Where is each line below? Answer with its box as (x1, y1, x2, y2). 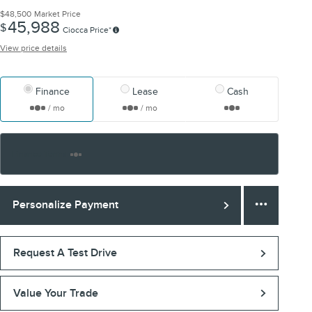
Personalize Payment (12, 198, 118, 212)
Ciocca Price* (63, 24, 111, 35)
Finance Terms (12, 148, 67, 159)
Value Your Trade (13, 286, 98, 300)
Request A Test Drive (13, 246, 117, 260)
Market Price (34, 8, 81, 19)
